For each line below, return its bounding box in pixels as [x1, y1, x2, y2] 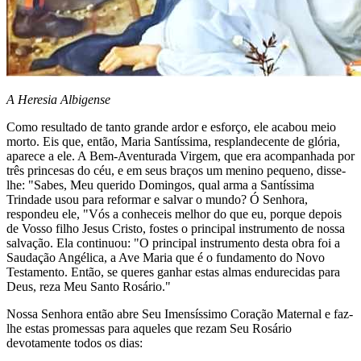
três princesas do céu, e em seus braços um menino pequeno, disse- [6, 163, 346, 177]
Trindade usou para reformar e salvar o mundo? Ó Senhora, [6, 192, 308, 206]
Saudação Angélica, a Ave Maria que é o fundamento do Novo [6, 250, 325, 264]
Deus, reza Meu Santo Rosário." [6, 279, 171, 293]
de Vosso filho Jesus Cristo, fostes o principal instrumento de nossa [6, 221, 345, 235]
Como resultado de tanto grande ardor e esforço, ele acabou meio [6, 119, 336, 134]
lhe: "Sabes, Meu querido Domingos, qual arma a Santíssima [6, 177, 314, 192]
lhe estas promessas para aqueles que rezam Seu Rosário [6, 321, 292, 335]
